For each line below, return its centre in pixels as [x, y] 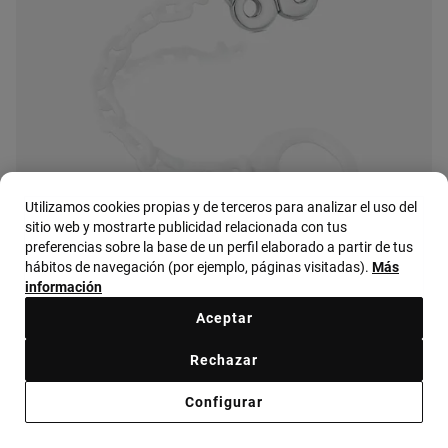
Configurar [224, 402]
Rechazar [224, 360]
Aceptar [224, 318]
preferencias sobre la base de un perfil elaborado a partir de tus [219, 247]
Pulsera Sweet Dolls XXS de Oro [121, 390]
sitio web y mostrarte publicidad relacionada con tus [186, 227]
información [63, 287]
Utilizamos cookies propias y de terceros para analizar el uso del [221, 207]
